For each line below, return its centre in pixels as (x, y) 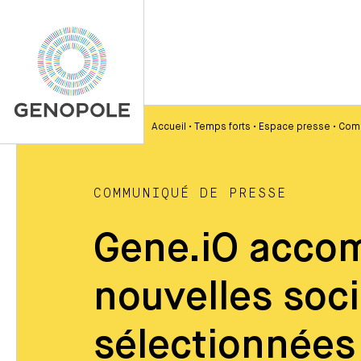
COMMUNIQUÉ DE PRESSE (191, 193)
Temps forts (222, 127)
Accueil (169, 127)
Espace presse (295, 127)
